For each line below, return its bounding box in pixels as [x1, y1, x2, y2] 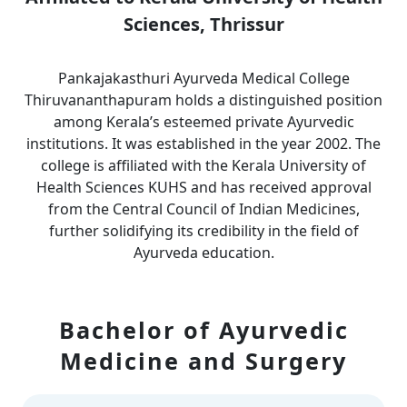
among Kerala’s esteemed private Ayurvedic [53, 112, 354, 132]
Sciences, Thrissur [123, 12, 284, 36]
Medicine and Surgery [60, 345, 347, 376]
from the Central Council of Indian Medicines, [47, 199, 360, 219]
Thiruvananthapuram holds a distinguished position [25, 90, 382, 110]
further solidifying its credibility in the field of [48, 221, 359, 241]
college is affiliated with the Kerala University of [41, 155, 366, 175]
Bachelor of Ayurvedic [58, 314, 349, 345]
